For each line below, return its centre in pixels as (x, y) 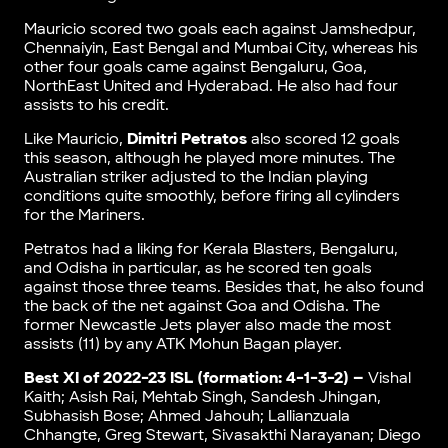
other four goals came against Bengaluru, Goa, (195, 68)
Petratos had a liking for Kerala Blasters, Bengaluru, (210, 250)
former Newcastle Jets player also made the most (207, 326)
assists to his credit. (96, 106)
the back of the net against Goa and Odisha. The (201, 307)
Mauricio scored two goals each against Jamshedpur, (219, 30)
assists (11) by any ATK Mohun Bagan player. (182, 345)
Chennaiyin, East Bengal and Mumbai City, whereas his (220, 49)
